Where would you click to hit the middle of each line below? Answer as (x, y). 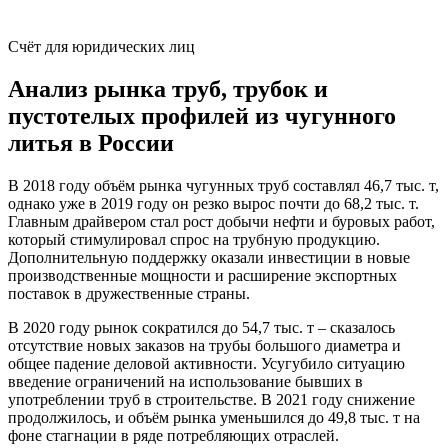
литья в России (91, 142)
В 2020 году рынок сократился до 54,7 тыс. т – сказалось (201, 327)
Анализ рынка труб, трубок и (168, 88)
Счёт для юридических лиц (101, 46)
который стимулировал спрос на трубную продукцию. (194, 239)
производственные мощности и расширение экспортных (202, 275)
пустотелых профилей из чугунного (202, 115)
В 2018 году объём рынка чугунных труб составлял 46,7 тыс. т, (223, 185)
